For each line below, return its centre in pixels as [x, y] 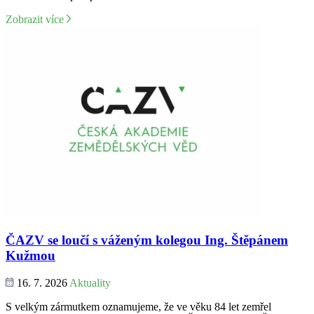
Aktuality [90, 282]
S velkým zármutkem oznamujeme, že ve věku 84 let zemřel [138, 306]
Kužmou [30, 255]
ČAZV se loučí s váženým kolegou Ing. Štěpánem [147, 240]
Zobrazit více [35, 20]
